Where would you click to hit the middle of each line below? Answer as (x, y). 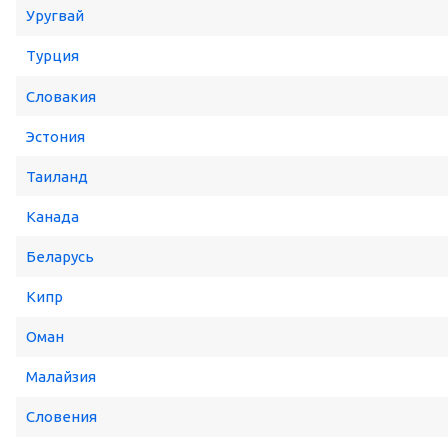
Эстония (55, 136)
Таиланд (57, 176)
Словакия (61, 96)
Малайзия (61, 377)
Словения (61, 417)
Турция (52, 56)
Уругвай (55, 16)
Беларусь (60, 256)
